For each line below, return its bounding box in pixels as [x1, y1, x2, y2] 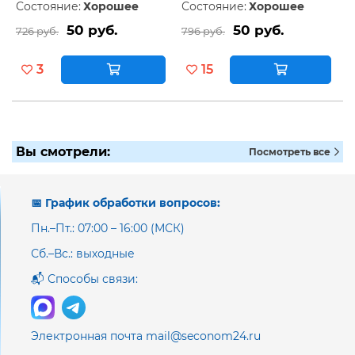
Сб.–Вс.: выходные [31, 246, 135, 261]
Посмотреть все [249, 146, 333, 158]
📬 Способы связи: [31, 272, 138, 287]
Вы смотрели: [16, 144, 110, 160]
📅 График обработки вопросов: [31, 196, 220, 211]
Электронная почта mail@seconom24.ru [31, 329, 261, 344]
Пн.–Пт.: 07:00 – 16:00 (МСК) [31, 221, 185, 236]
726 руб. [16, 25, 59, 38]
